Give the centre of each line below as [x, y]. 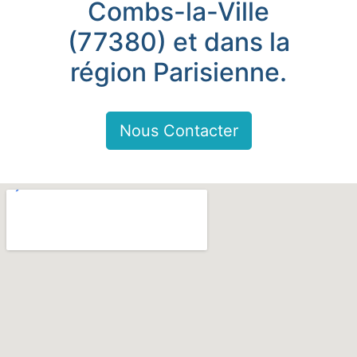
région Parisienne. [178, 72]
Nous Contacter [178, 131]
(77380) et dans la [178, 42]
